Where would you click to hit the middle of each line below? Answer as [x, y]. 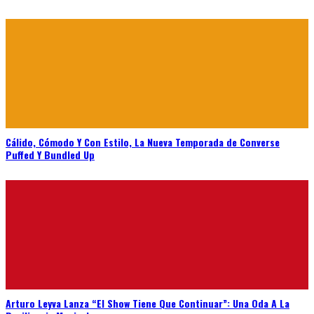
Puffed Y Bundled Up [50, 155]
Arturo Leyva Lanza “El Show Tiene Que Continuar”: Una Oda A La [148, 303]
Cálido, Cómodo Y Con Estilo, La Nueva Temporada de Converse [143, 142]
